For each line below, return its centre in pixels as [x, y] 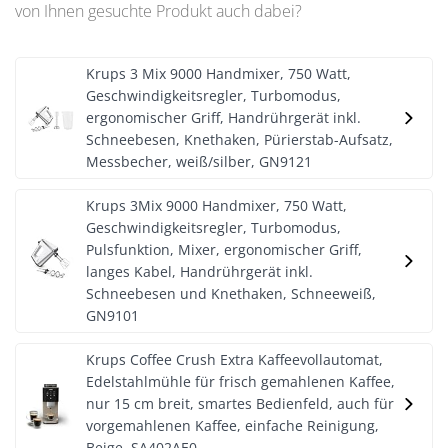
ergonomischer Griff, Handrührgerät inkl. [223, 117]
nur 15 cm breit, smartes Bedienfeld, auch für [240, 403]
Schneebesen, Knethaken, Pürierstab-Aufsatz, [239, 139]
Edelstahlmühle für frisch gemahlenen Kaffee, [240, 381]
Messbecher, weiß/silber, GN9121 [199, 161]
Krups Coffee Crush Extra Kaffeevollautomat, [234, 359]
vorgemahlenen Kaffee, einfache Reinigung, [232, 425]
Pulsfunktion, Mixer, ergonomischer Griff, [224, 249]
